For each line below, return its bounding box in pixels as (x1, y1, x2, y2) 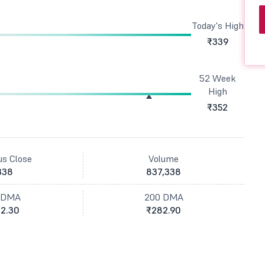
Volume (148, 153, 179, 164)
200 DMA (144, 191, 183, 203)
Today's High (191, 20, 244, 31)
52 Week (199, 72, 236, 84)
